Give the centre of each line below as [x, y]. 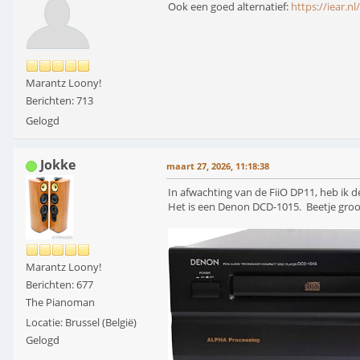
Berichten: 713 [59, 101]
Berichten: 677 [59, 285]
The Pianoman [60, 303]
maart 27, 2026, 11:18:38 [218, 166]
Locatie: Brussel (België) [81, 323]
